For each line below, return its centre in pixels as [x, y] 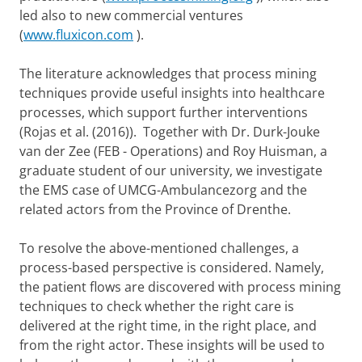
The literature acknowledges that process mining [168, 73]
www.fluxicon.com [78, 34]
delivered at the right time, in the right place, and [168, 325]
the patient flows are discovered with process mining [180, 286]
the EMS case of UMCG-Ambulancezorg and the [163, 189]
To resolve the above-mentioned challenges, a [159, 248]
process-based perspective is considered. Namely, [172, 267]
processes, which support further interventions [164, 112]
